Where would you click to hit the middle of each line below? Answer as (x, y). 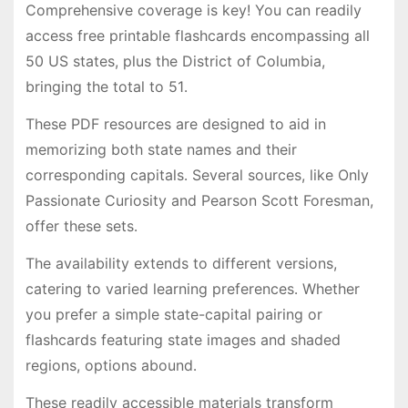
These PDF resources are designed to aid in (175, 124)
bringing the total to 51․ (106, 87)
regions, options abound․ (111, 365)
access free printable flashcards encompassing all (197, 36)
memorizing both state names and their (161, 150)
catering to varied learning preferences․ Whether (192, 288)
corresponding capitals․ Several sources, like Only (197, 175)
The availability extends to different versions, (181, 263)
